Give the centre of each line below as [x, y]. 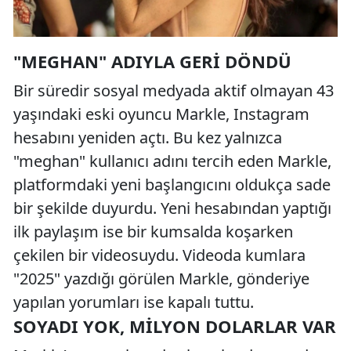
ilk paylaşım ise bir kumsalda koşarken [153, 231]
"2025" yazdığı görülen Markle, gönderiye [161, 278]
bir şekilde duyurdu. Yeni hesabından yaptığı [172, 208]
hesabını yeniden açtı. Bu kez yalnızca [148, 137]
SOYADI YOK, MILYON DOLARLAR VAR [175, 326]
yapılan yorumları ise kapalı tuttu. [134, 302]
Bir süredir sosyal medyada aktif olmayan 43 [174, 90]
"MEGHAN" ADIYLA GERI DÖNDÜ [152, 61]
